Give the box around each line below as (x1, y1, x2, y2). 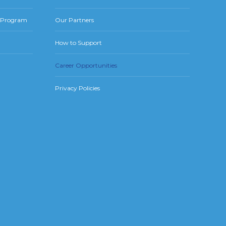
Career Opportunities (55, 62, 117, 69)
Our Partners (55, 16, 94, 24)
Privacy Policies (55, 84, 100, 92)
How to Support (55, 39, 102, 46)
